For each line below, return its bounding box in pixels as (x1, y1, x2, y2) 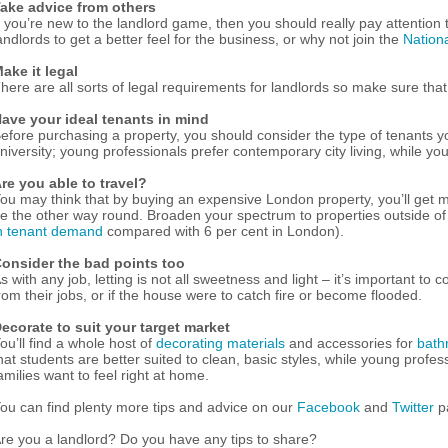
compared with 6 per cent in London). (103, 222, 344, 239)
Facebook (297, 398, 360, 415)
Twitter (392, 398, 434, 415)
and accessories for (285, 334, 417, 351)
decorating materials (156, 334, 285, 351)
